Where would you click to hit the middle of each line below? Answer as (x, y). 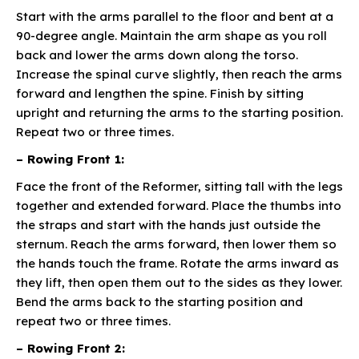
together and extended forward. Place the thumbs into (179, 206)
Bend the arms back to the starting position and (159, 302)
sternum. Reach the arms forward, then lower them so (176, 244)
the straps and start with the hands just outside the (168, 225)
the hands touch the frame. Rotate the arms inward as (177, 264)
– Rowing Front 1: (70, 159)
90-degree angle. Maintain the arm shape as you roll (171, 36)
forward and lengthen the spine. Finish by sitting (160, 94)
